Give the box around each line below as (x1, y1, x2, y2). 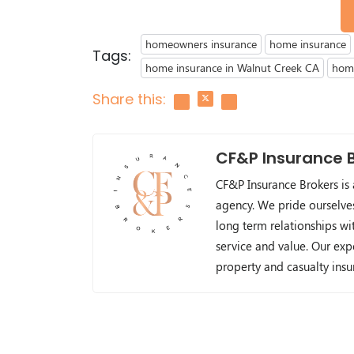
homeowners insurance (145, 36, 257, 52)
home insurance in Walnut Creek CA (145, 60, 319, 76)
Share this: (92, 88, 166, 109)
